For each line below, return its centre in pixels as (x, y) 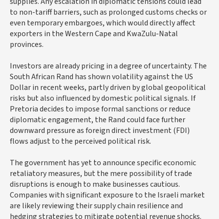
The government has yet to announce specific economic (103, 163)
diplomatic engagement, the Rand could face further (98, 120)
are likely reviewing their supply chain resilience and (96, 206)
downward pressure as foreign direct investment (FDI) (100, 131)
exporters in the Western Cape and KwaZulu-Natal (94, 34)
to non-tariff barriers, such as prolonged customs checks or (108, 12)
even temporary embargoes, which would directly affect (103, 23)
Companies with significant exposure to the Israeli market (107, 195)
